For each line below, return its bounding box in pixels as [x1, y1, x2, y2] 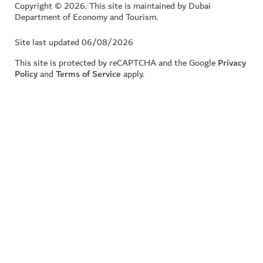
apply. [121, 66, 144, 82]
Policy [15, 66, 38, 82]
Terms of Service [56, 66, 121, 82]
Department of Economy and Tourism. [15, 9, 158, 25]
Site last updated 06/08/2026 [15, 34, 133, 50]
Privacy [218, 55, 246, 70]
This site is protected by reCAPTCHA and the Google [15, 55, 218, 70]
